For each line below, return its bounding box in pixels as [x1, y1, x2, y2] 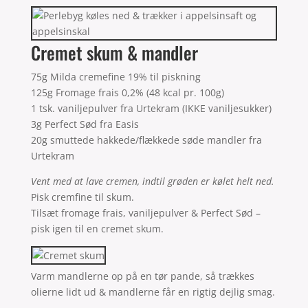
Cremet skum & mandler [30, 38, 198, 66]
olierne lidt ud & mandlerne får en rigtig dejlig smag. [30, 285, 275, 298]
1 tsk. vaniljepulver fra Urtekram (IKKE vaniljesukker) [30, 101, 272, 115]
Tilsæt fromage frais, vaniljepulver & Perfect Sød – [30, 206, 261, 219]
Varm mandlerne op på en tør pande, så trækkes [30, 269, 254, 283]
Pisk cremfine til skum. [30, 190, 134, 203]
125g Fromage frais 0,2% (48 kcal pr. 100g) [30, 85, 224, 99]
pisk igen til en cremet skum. [30, 221, 164, 235]
